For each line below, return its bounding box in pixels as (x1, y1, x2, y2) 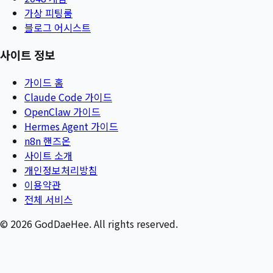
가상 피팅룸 (24, 5, 73, 21)
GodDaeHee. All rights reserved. (32, 216, 178, 231)
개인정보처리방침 (24, 162, 97, 177)
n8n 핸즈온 (24, 133, 71, 148)
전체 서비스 (24, 191, 73, 207)
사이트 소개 (24, 147, 73, 163)
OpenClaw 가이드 (24, 104, 101, 119)
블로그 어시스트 (24, 20, 91, 35)
